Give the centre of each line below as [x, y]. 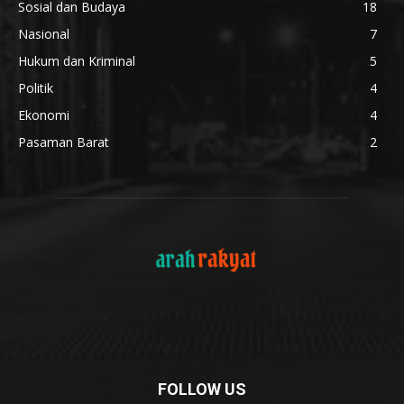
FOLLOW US [202, 390]
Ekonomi [44, 115]
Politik [36, 88]
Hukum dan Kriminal [77, 61]
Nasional [44, 34]
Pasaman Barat [64, 142]
